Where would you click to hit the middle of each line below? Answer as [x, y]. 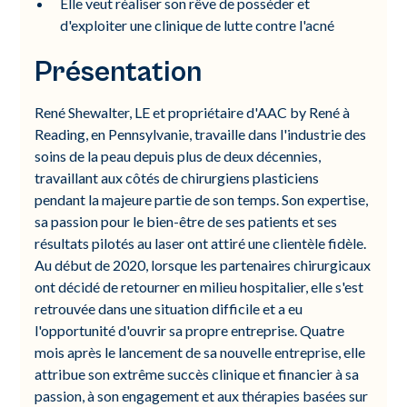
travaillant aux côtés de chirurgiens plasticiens [177, 178]
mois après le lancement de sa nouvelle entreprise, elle [200, 352]
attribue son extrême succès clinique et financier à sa [197, 374]
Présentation [119, 72]
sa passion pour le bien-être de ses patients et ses [186, 221]
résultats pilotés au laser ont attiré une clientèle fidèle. [201, 243]
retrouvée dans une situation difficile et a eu [169, 308]
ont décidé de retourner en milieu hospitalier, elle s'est [199, 287]
